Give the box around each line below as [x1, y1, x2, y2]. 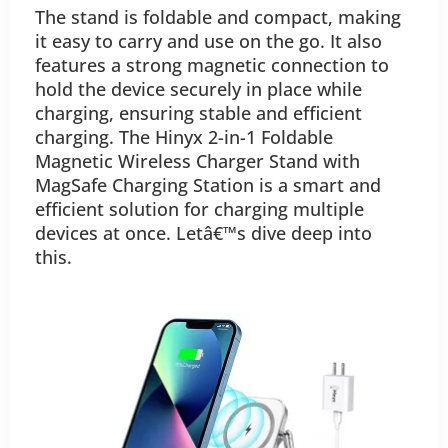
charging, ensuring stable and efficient [35, 100, 362, 125]
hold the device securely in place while [35, 76, 362, 101]
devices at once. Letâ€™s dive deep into [35, 220, 372, 245]
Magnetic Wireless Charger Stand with [35, 148, 360, 173]
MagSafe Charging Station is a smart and [35, 172, 381, 197]
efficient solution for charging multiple [35, 196, 364, 221]
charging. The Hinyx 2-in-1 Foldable [35, 124, 333, 149]
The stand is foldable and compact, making [35, 4, 401, 29]
